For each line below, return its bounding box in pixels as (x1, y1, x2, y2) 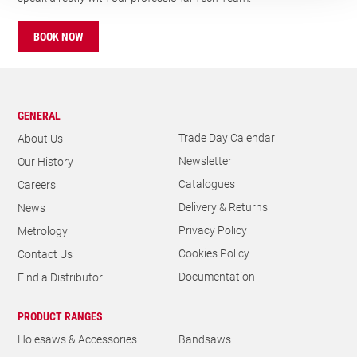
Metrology (18, 222, 69, 238)
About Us (18, 130, 64, 146)
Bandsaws (178, 331, 231, 347)
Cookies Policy (178, 245, 249, 261)
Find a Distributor (18, 269, 104, 284)
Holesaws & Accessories (18, 331, 138, 347)
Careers (18, 176, 57, 192)
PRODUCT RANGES (18, 308, 104, 324)
